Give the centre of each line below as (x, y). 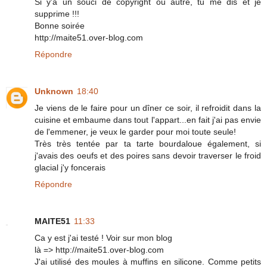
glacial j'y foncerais (70, 167)
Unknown (54, 91)
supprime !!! (57, 13)
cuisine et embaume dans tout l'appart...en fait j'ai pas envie (148, 119)
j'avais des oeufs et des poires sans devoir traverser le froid (148, 155)
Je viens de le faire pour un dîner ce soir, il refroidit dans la (148, 108)
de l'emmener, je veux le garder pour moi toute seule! (135, 131)
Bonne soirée (60, 25)
